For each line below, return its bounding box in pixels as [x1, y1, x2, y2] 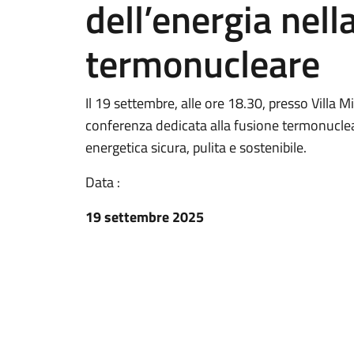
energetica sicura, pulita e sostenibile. [85, 137, 307, 158]
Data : [85, 171, 120, 193]
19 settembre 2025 [85, 206, 204, 228]
